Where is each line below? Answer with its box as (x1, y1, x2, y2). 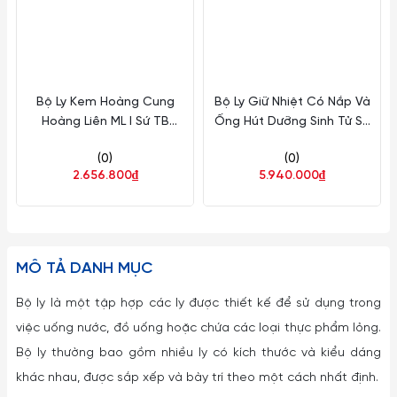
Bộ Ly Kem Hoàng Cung (35, 96, 175, 109)
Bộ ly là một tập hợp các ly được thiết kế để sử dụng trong (16, 297, 381, 310)
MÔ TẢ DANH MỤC (16, 261, 152, 277)
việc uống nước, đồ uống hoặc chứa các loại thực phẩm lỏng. (16, 322, 381, 335)
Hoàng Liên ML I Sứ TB (41, 115, 169, 128)
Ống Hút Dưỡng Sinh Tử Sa (214, 115, 370, 128)
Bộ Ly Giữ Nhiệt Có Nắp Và (214, 96, 370, 109)
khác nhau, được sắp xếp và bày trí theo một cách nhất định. (16, 371, 378, 385)
